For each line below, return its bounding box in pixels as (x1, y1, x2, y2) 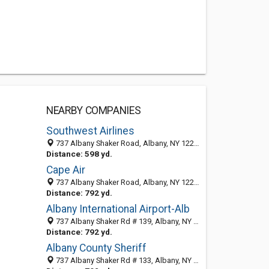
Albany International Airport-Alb (46, 203, 190, 215)
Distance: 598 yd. (46, 149, 112, 159)
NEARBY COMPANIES (46, 104, 141, 116)
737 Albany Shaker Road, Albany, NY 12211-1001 (53, 178, 194, 187)
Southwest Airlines (46, 125, 134, 137)
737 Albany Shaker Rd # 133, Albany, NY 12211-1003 (53, 256, 193, 265)
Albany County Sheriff (46, 242, 147, 254)
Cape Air (46, 164, 85, 176)
